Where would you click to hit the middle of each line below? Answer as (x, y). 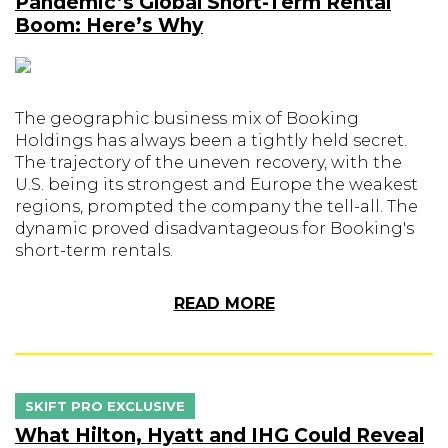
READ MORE (224, 303)
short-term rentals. (94, 250)
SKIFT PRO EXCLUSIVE (105, 406)
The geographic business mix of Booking (187, 118)
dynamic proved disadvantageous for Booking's (214, 228)
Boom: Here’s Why (109, 25)
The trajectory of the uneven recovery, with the (208, 162)
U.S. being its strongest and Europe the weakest (216, 184)
